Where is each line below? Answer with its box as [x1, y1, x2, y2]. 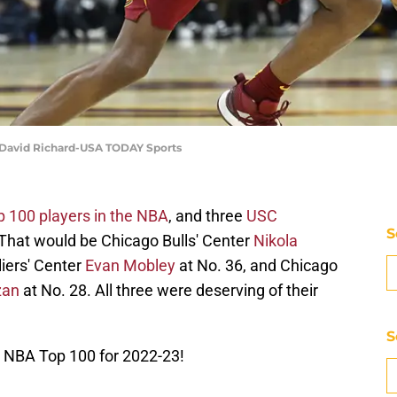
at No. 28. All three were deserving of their [19, 281, 318, 300]
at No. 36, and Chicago [175, 256, 338, 276]
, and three [168, 206, 246, 226]
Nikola [253, 231, 298, 251]
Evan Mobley [85, 256, 175, 276]
